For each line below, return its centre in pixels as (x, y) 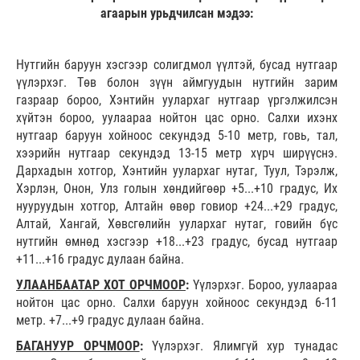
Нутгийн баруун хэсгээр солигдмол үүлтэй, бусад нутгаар (177, 65)
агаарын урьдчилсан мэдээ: (177, 14)
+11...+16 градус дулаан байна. (100, 260)
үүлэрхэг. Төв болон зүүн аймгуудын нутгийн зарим (177, 83)
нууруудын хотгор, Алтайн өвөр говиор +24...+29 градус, (177, 207)
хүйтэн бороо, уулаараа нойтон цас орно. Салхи (158, 118)
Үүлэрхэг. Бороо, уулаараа (265, 285)
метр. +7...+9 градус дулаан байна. (110, 321)
